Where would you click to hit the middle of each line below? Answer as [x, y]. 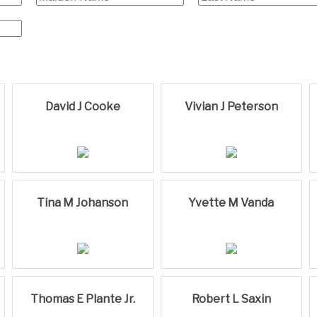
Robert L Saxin [231, 299]
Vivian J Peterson [231, 106]
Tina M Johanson [83, 202]
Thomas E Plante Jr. [82, 299]
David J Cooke [82, 106]
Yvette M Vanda [231, 202]
